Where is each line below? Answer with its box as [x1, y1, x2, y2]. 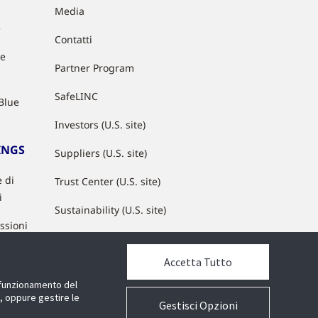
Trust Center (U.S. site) [55, 175, 161, 188]
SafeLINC [55, 89, 99, 103]
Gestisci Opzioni [158, 298, 238, 312]
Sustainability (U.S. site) [55, 203, 167, 216]
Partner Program [55, 61, 135, 75]
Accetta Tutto [164, 255, 232, 269]
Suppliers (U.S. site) [55, 146, 148, 160]
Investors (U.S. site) [55, 118, 146, 131]
